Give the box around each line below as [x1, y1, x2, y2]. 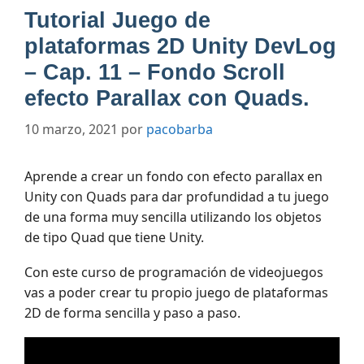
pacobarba [146, 119, 213, 138]
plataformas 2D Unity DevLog [24, 33, 336, 58]
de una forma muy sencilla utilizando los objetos [24, 207, 322, 226]
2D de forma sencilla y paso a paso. [24, 303, 240, 322]
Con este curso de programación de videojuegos [24, 262, 323, 281]
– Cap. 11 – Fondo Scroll [24, 59, 285, 84]
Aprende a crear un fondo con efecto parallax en [24, 167, 323, 185]
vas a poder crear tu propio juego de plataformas [24, 283, 328, 301]
